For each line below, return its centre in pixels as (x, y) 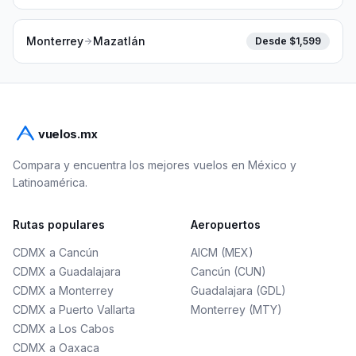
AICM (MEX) (222, 252)
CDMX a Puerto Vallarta (74, 310)
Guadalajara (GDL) (238, 290)
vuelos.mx (68, 135)
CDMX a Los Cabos (64, 329)
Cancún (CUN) (228, 271)
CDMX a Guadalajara (67, 271)
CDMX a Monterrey (63, 290)
